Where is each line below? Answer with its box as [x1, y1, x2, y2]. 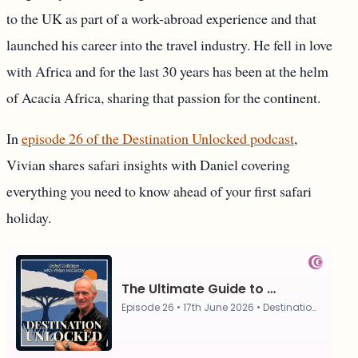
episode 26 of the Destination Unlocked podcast [22, 129, 294, 149]
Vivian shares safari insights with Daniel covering [6, 155, 290, 175]
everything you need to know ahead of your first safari [6, 181, 312, 201]
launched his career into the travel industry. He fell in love [6, 35, 332, 55]
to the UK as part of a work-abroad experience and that [6, 9, 316, 29]
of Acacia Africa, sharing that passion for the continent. [6, 88, 320, 108]
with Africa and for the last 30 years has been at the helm [6, 62, 328, 82]
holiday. [6, 208, 51, 228]
